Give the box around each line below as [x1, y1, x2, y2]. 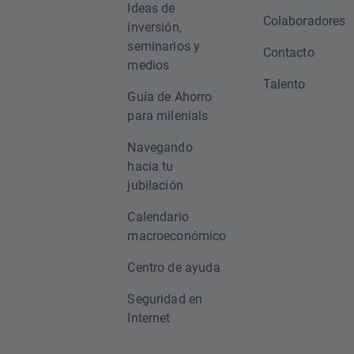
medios [127, 56, 170, 73]
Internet [127, 309, 171, 326]
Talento [262, 75, 306, 92]
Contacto [262, 43, 314, 60]
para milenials [127, 107, 209, 123]
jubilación [127, 176, 183, 193]
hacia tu [127, 157, 174, 174]
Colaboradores [262, 12, 346, 28]
